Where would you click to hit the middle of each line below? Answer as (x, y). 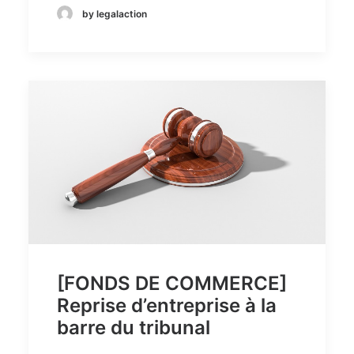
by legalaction (115, 13)
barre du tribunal (134, 328)
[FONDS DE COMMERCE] (172, 284)
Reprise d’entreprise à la (167, 306)
